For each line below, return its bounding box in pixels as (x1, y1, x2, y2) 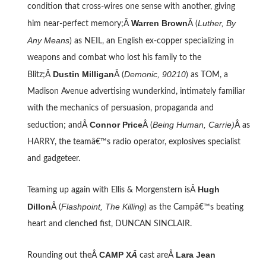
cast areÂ (139, 251, 176, 259)
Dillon (27, 201, 51, 211)
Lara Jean (175, 249, 216, 259)
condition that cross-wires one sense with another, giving (27, 2, 235, 11)
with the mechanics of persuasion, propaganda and (27, 103, 214, 112)
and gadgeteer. (27, 154, 80, 163)
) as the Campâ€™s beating (144, 202, 243, 211)
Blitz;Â (27, 70, 53, 79)
